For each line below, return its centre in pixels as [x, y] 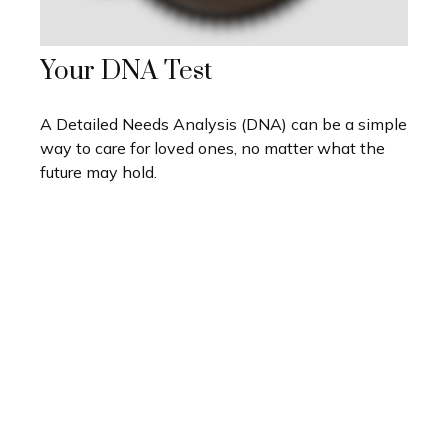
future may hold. [98, 172]
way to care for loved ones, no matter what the [212, 148]
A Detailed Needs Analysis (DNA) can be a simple [223, 124]
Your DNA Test [126, 72]
